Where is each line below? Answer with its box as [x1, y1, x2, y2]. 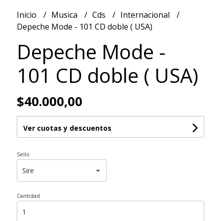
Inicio [16, 9, 38, 20]
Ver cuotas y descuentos [23, 123, 111, 133]
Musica [51, 9, 79, 20]
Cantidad [16, 191, 40, 199]
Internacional [120, 9, 172, 20]
